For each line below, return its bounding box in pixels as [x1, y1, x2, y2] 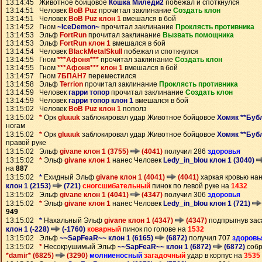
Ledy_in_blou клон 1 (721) [163, 199, 252, 208]
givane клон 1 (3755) [60, 147, 130, 156]
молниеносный [89, 251, 142, 260]
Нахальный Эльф [42, 216, 104, 225]
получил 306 [163, 191, 208, 199]
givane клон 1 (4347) [104, 216, 175, 225]
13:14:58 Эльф [6, 80, 60, 88]
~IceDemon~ [57, 23, 99, 31]
